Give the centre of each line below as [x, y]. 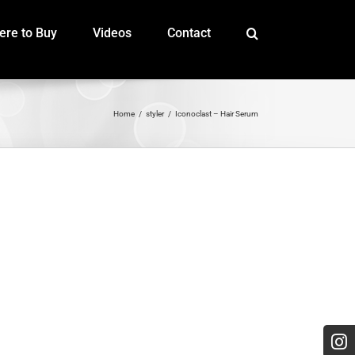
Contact [189, 33]
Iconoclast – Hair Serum [217, 114]
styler [155, 114]
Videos [112, 33]
